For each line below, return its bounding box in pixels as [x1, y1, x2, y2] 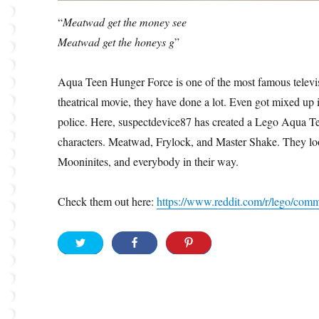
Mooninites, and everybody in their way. [58, 154, 239, 169]
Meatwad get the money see [63, 14, 187, 30]
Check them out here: [58, 194, 157, 209]
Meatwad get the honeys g [58, 34, 175, 50]
